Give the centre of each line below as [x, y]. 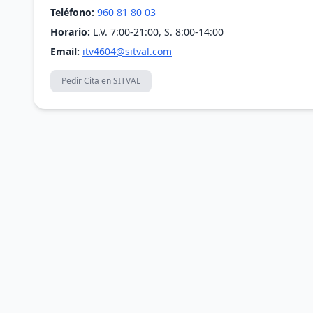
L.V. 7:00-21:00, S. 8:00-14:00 [157, 32]
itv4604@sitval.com [127, 51]
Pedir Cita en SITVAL [101, 81]
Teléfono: [72, 12]
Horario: [70, 32]
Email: [65, 51]
